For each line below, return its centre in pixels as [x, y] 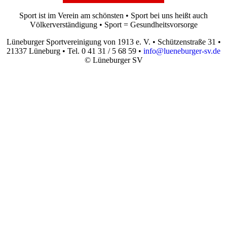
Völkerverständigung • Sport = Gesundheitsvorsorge [113, 24]
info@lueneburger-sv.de [182, 51]
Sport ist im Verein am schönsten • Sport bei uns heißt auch [113, 15]
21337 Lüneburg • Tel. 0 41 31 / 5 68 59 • [75, 51]
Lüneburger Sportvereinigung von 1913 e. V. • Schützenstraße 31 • [113, 42]
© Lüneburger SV [113, 60]
